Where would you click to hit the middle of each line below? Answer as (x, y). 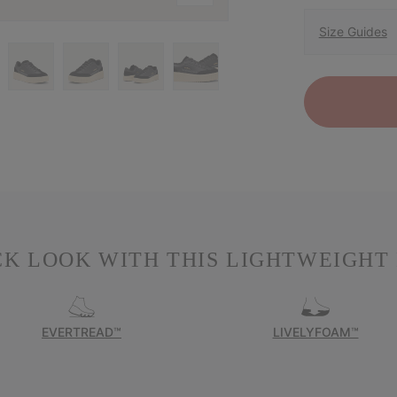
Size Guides (353, 31)
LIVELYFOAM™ (315, 332)
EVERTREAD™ (82, 332)
